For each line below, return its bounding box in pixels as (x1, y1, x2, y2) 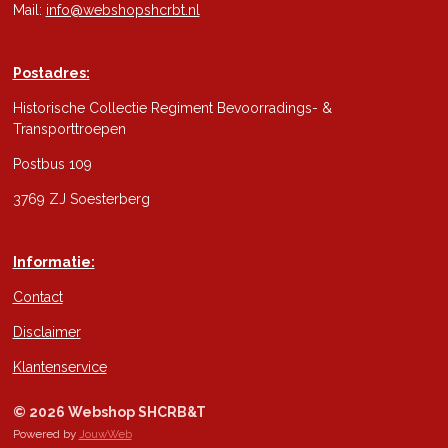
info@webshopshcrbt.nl (45, 2, 200, 18)
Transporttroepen (12, 121, 126, 137)
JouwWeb (78, 427, 132, 441)
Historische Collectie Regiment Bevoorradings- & (12, 100, 332, 116)
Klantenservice (12, 359, 107, 375)
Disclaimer (12, 324, 81, 340)
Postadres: (12, 65, 90, 81)
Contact (12, 289, 63, 305)
